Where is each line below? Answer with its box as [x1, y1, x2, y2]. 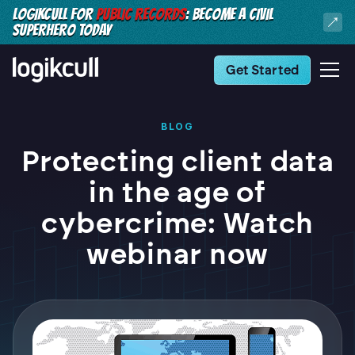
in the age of [89, 175, 266, 209]
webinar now [86, 237, 269, 271]
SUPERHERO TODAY [13, 21, 111, 39]
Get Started [226, 62, 299, 78]
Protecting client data [21, 144, 334, 178]
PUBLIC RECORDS [96, 6, 185, 23]
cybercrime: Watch [40, 206, 315, 240]
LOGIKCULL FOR [13, 6, 96, 23]
